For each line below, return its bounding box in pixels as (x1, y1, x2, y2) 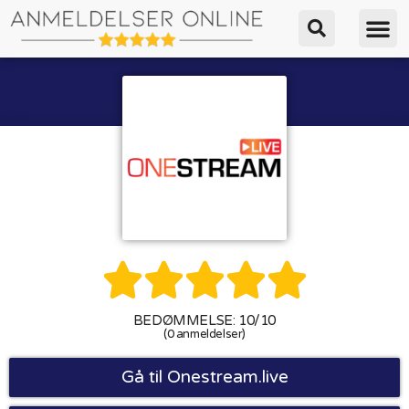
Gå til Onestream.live (121, 366, 288, 387)
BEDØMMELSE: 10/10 (132, 311, 277, 329)
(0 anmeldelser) (163, 326, 246, 341)
